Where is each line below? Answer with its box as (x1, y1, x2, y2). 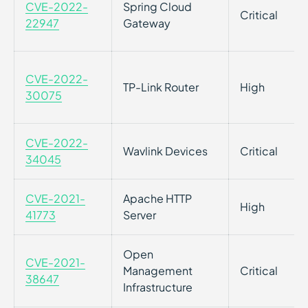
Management (123, 263, 192, 278)
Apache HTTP (123, 191, 192, 206)
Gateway (123, 16, 170, 30)
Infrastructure (123, 280, 192, 294)
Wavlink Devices (123, 144, 208, 158)
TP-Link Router (123, 80, 199, 94)
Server (123, 208, 156, 222)
